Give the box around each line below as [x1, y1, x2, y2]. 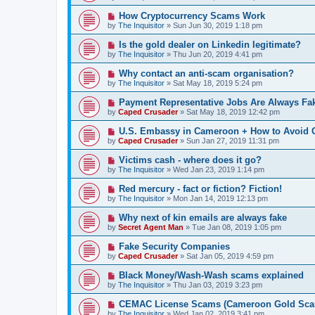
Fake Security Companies [118, 241, 230, 252]
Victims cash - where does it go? [118, 155, 262, 165]
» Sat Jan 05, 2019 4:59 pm [178, 252, 274, 260]
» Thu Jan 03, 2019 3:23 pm [165, 281, 262, 289]
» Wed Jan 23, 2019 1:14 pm [165, 165, 264, 174]
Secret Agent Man [118, 223, 184, 231]
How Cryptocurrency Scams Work [118, 11, 265, 21]
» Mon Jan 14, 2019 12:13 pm [165, 194, 268, 202]
